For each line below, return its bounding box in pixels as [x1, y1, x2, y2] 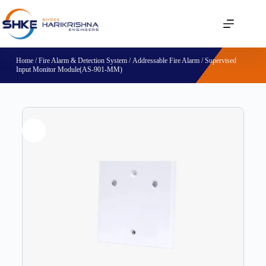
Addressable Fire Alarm [132, 56, 199, 65]
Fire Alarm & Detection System [38, 56, 127, 65]
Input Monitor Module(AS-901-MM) [15, 65, 122, 74]
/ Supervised [199, 56, 236, 65]
